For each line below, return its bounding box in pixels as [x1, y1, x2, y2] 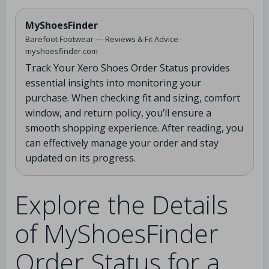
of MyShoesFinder [15, 216, 219, 250]
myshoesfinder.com [25, 46, 98, 56]
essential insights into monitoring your [25, 76, 201, 89]
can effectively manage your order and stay [25, 136, 219, 150]
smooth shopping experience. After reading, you [25, 121, 243, 134]
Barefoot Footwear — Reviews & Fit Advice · [25, 34, 182, 44]
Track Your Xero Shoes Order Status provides [25, 61, 230, 74]
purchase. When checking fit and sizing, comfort [25, 91, 240, 104]
